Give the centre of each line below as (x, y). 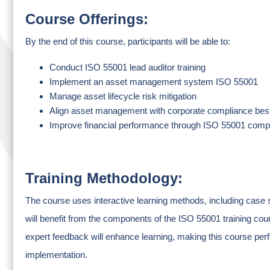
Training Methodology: (104, 178)
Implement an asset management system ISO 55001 (154, 82)
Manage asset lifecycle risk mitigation (123, 96)
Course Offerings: (87, 19)
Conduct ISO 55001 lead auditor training (127, 67)
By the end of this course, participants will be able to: (128, 41)
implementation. (56, 255)
